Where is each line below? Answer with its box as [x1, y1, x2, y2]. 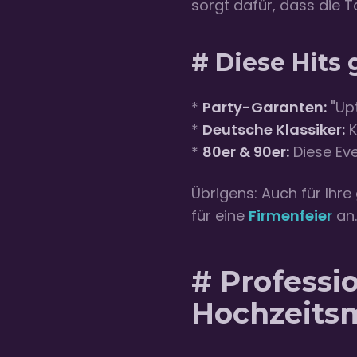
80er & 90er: [202, 142, 289, 163]
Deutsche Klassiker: [202, 120, 345, 140]
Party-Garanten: [202, 97, 327, 118]
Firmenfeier [249, 206, 332, 226]
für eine [191, 206, 249, 226]
